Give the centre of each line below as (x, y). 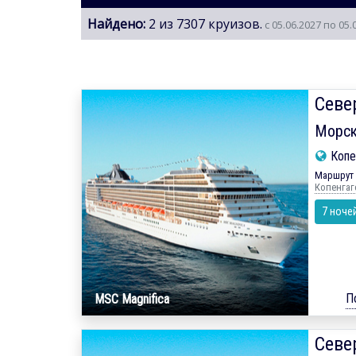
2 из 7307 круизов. (204, 23)
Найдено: (116, 23)
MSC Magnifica (132, 300)
